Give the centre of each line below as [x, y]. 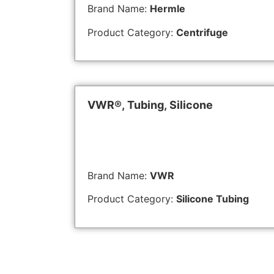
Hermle [168, 9]
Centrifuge [202, 32]
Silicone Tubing [213, 199]
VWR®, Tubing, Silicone [150, 105]
